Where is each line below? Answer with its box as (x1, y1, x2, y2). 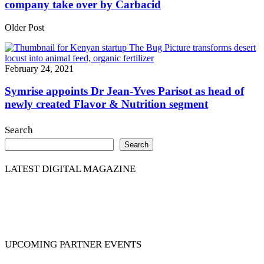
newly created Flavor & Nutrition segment (5, 98, 208, 111)
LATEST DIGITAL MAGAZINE (5, 163, 136, 175)
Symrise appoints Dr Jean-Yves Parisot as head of (5, 85, 244, 98)
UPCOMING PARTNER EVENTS (5, 239, 141, 250)
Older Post (5, 22, 44, 32)
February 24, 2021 (5, 63, 74, 74)
